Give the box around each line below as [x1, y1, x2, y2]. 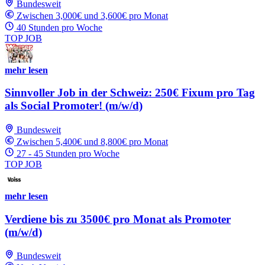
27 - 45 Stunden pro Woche [17, 148, 119, 159]
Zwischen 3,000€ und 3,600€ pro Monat [17, 10, 168, 21]
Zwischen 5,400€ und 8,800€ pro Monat [17, 137, 168, 147]
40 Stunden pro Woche [17, 22, 102, 33]
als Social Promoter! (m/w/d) [5, 99, 143, 112]
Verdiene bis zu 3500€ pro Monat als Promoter [5, 212, 231, 225]
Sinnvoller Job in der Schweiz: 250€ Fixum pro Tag [5, 86, 255, 99]
